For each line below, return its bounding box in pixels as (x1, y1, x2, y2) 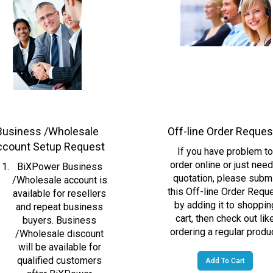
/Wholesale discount (15, 219, 104, 232)
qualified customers (17, 246, 102, 258)
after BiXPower (27, 260, 93, 272)
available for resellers (13, 179, 107, 191)
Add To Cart (205, 248, 246, 257)
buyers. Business (23, 206, 97, 218)
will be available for (18, 233, 101, 245)
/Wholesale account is (12, 166, 107, 178)
